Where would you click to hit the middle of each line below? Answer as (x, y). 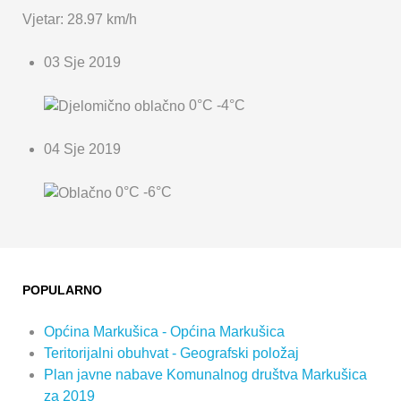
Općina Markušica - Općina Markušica (164, 331)
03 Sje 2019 (82, 62)
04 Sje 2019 (82, 149)
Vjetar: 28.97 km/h (80, 19)
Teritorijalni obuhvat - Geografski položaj (171, 353)
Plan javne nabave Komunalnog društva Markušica (205, 374)
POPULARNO (62, 290)
